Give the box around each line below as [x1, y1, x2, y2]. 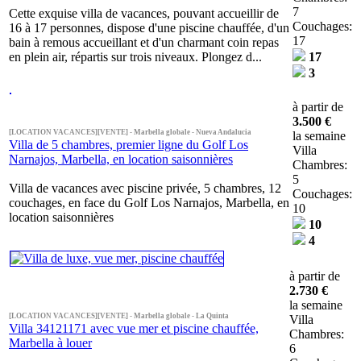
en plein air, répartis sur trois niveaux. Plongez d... [9, 50, 262, 64]
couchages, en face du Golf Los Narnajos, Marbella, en [9, 196, 289, 210]
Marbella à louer [9, 336, 92, 350]
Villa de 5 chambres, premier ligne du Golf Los [9, 138, 248, 151]
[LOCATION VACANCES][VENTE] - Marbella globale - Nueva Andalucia [9, 128, 251, 136]
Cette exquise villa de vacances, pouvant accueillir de [9, 6, 279, 20]
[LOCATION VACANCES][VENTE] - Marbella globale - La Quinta [9, 312, 229, 320]
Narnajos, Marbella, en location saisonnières [9, 152, 233, 166]
